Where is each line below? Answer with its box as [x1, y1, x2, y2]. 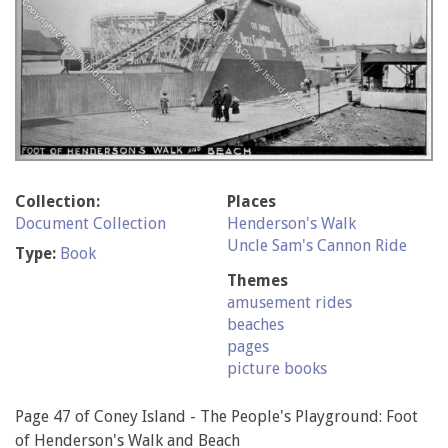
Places [226, 192, 276, 212]
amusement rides [226, 293, 352, 313]
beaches [226, 315, 284, 335]
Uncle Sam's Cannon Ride [226, 236, 407, 256]
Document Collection [15, 214, 166, 234]
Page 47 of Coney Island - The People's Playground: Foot [15, 407, 418, 427]
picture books [226, 359, 327, 379]
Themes [226, 271, 288, 291]
